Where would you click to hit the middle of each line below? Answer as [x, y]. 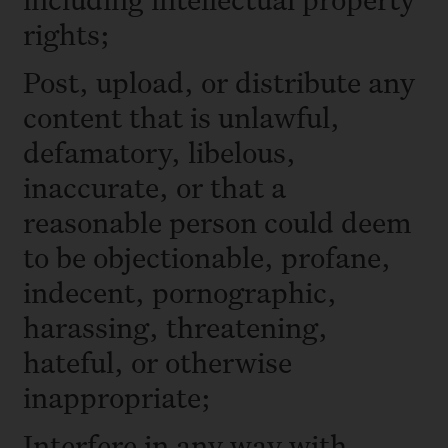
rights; [70, 34]
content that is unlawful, [181, 116]
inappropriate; [120, 396]
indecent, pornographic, [180, 291]
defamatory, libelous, [159, 151]
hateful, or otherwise [157, 361]
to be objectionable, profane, [207, 256]
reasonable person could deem [217, 221]
